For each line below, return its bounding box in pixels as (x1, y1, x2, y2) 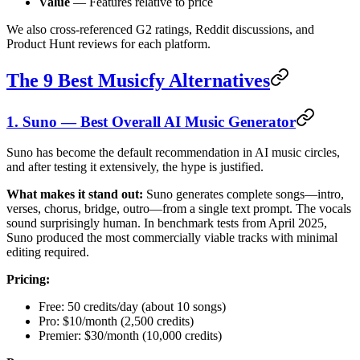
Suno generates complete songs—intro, (143, 187, 344, 202)
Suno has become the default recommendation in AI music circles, (6, 145, 340, 160)
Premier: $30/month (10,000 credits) (39, 329, 222, 343)
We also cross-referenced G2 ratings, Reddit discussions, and (6, 22, 314, 36)
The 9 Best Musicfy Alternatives (6, 69, 270, 91)
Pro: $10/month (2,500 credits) (39, 314, 194, 329)
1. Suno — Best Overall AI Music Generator (6, 112, 296, 130)
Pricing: (6, 272, 50, 287)
